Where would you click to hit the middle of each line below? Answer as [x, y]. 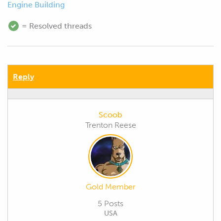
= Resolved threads [56, 26]
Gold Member [110, 186]
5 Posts [110, 203]
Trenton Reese [110, 125]
